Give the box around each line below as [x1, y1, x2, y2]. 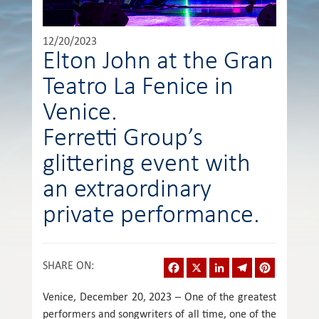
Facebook [184, 256, 227, 270]
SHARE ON [43, 258, 91, 272]
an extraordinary [43, 177, 211, 203]
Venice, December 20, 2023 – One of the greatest [43, 289, 276, 303]
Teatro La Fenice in [43, 74, 234, 100]
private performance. [43, 202, 260, 229]
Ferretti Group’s [43, 125, 203, 152]
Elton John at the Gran [43, 48, 273, 75]
